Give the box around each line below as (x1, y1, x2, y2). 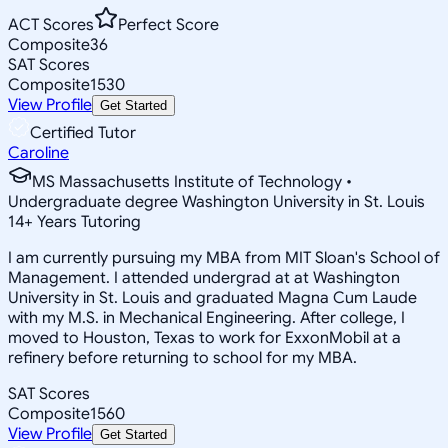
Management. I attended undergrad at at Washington (8, 267, 400, 288)
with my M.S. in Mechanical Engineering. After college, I (8, 307, 405, 328)
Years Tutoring (33, 211, 141, 232)
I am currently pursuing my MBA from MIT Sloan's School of (8, 247, 440, 268)
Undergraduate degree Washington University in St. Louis (8, 191, 425, 212)
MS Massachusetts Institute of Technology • (32, 171, 352, 192)
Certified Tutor (30, 122, 136, 143)
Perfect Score (118, 14, 219, 35)
